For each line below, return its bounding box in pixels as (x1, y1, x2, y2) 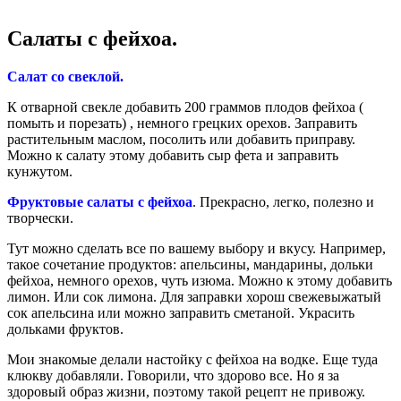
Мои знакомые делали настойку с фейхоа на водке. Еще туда (7, 352, 378, 368)
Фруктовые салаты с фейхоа (7, 194, 192, 210)
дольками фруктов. (7, 321, 124, 337)
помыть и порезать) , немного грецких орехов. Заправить (7, 115, 357, 132)
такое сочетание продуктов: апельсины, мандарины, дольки (7, 257, 373, 273)
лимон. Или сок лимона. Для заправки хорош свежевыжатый (7, 289, 381, 305)
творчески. (7, 210, 73, 226)
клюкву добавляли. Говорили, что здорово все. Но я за (7, 368, 339, 384)
